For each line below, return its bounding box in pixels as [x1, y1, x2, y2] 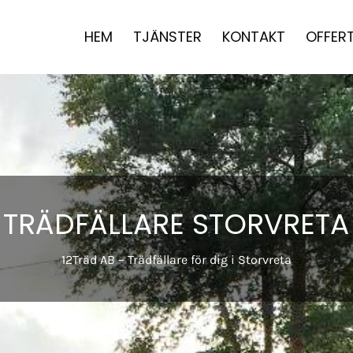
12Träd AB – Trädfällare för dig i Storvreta [61, 252, 292, 267]
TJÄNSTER [132, 27, 202, 46]
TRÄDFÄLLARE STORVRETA [3, 204, 350, 244]
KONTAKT [221, 27, 285, 46]
